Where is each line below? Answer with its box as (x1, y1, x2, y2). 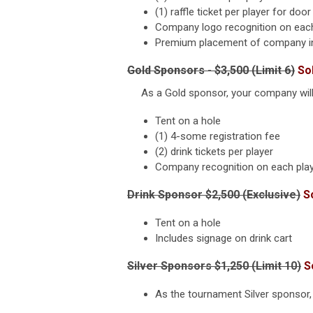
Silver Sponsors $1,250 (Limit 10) (127, 259, 301, 272)
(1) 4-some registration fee (155, 129, 280, 143)
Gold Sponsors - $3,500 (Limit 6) (127, 63, 295, 77)
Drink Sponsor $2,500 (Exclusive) (127, 187, 300, 201)
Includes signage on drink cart (155, 231, 292, 245)
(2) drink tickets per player (155, 145, 273, 158)
